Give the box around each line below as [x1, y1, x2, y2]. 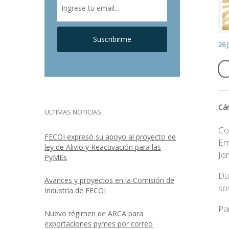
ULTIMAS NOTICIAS [44, 107, 101, 117]
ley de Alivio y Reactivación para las [44, 142, 161, 152]
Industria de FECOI [44, 186, 106, 195]
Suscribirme [93, 34, 131, 44]
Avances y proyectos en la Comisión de [44, 175, 174, 185]
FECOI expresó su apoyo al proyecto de [44, 132, 176, 142]
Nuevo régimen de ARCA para [44, 209, 143, 218]
